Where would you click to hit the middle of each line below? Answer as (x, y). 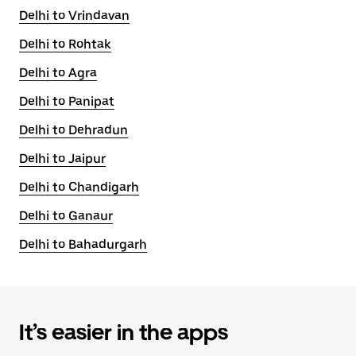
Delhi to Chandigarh (79, 187)
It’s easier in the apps (124, 332)
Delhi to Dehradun (74, 130)
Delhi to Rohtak (65, 44)
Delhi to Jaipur (62, 159)
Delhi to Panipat (67, 101)
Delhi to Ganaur (66, 216)
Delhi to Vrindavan (74, 15)
